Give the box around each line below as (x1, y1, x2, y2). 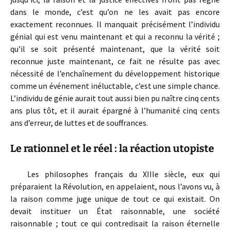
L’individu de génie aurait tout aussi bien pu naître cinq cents (10, 93, 220, 103)
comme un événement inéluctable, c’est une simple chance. (10, 81, 220, 91)
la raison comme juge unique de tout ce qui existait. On (10, 194, 220, 204)
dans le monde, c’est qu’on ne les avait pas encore (10, 7, 220, 17)
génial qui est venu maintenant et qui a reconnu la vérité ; (10, 31, 220, 42)
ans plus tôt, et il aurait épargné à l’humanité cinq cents (10, 105, 220, 116)
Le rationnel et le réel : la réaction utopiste (10, 142, 214, 155)
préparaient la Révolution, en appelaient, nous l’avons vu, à (10, 181, 220, 191)
